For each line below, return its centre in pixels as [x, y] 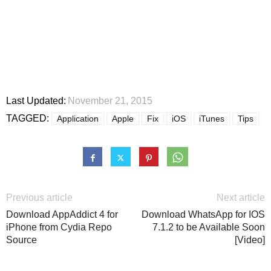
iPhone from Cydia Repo [59, 227]
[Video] [250, 240]
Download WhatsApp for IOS [203, 215]
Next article [241, 198]
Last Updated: [36, 101]
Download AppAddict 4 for [62, 215]
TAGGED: [28, 119]
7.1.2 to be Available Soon [209, 227]
